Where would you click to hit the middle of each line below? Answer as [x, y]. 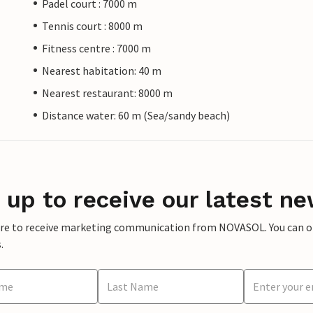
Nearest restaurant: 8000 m [107, 93]
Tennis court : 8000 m [92, 26]
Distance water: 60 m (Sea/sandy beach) [136, 115]
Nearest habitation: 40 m [102, 70]
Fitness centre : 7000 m [96, 48]
